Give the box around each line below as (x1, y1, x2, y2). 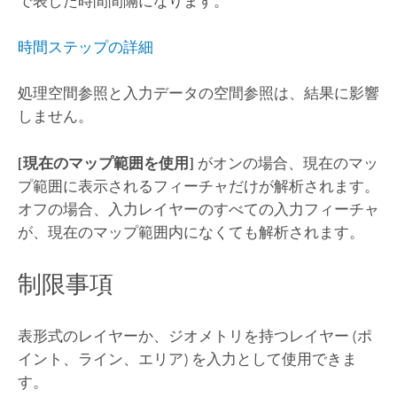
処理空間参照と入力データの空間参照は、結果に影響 (17, 84, 379, 103)
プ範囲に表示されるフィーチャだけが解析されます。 (17, 176, 379, 195)
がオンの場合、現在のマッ (193, 153, 378, 172)
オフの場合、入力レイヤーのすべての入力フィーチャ (17, 199, 379, 218)
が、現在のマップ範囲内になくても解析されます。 (17, 222, 364, 241)
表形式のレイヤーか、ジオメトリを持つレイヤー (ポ (17, 327, 372, 346)
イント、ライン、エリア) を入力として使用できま (17, 350, 357, 369)
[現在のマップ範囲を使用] (17, 153, 194, 172)
